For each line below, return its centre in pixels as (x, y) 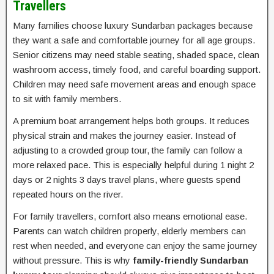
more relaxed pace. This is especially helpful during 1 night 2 (133, 165)
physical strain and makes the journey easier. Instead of (124, 136)
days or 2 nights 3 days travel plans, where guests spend (127, 180)
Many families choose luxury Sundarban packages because (133, 26)
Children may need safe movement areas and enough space (134, 84)
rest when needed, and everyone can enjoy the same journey (135, 246)
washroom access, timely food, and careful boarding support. (137, 70)
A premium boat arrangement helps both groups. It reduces (131, 121)
